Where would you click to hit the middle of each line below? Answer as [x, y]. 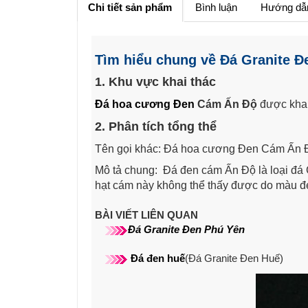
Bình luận [216, 8]
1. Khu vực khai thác [155, 82]
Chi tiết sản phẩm [130, 8]
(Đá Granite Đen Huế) [234, 258]
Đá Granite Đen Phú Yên [186, 230]
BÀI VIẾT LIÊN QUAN [146, 215]
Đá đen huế [158, 258]
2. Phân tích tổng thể [156, 127]
